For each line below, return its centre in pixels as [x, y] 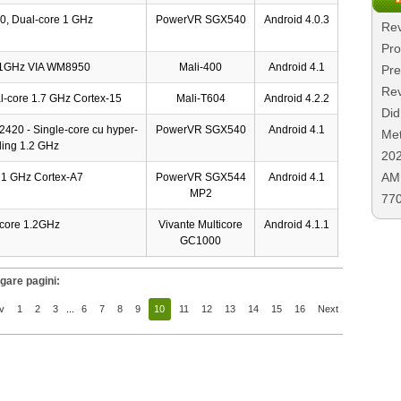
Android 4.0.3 [296, 19]
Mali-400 [200, 67]
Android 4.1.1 [296, 224]
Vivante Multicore [200, 224]
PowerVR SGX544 [200, 177]
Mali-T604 [200, 98]
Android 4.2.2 [296, 98]
